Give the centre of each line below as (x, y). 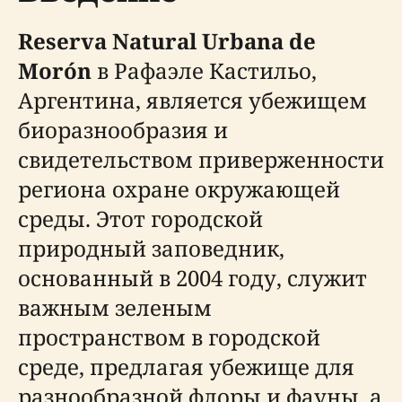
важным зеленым (115, 307)
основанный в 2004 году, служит (192, 277)
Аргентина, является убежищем (192, 100)
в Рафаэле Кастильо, (204, 70)
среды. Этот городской (140, 218)
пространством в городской (169, 336)
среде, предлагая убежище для (186, 366)
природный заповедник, (151, 248)
